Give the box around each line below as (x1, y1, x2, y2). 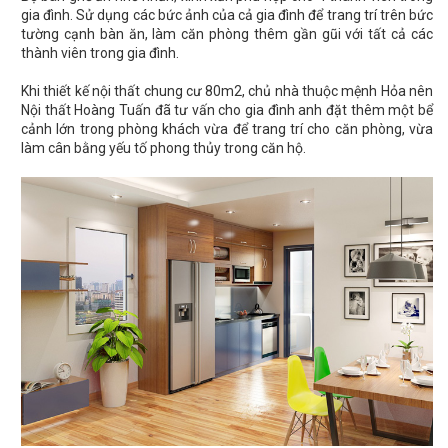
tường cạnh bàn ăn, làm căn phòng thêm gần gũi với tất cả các (21, 26, 433, 43)
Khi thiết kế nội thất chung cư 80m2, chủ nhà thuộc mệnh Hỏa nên (21, 83, 433, 100)
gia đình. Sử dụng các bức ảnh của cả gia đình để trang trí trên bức (21, 7, 433, 24)
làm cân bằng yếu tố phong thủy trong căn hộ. (21, 140, 306, 157)
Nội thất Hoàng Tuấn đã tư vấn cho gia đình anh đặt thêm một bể (21, 102, 433, 119)
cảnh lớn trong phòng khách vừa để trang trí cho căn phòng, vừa (21, 121, 433, 138)
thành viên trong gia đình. (21, 45, 179, 62)
